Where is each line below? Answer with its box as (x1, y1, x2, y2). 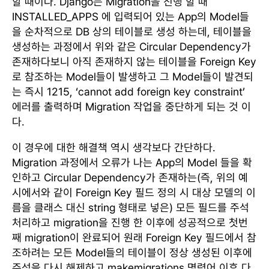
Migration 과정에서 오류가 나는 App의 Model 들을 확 (12, 156, 252, 169)
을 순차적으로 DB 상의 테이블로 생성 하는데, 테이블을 (12, 25, 252, 38)
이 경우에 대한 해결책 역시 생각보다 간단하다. (12, 141, 216, 154)
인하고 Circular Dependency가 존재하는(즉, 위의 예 (12, 171, 248, 184)
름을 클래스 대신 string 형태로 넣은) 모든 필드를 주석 (12, 201, 249, 214)
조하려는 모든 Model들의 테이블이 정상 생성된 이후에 (12, 246, 252, 259)
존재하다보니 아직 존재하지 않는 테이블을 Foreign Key (12, 55, 256, 68)
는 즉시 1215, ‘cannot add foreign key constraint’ (12, 85, 245, 98)
